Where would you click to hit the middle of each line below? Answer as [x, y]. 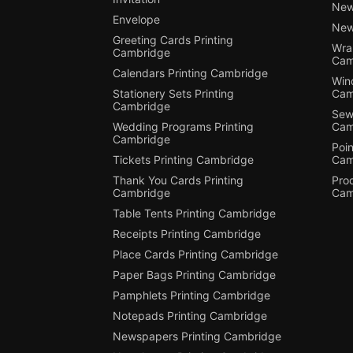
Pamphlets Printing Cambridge [191, 295]
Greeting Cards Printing [173, 39]
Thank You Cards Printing [178, 180]
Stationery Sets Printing [173, 93]
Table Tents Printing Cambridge [194, 213]
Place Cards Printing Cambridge [195, 254]
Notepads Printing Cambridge [190, 315]
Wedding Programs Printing [183, 126]
